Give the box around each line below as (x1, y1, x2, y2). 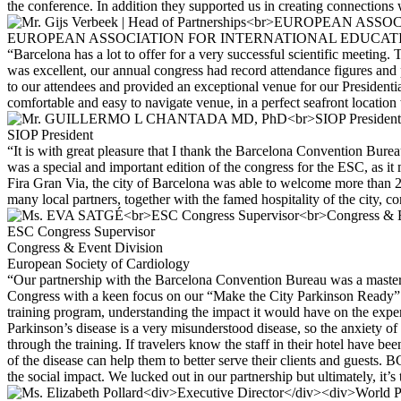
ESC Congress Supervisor (7, 224, 155, 240)
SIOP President (7, 127, 93, 143)
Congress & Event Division (7, 240, 163, 256)
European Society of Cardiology (7, 256, 190, 272)
